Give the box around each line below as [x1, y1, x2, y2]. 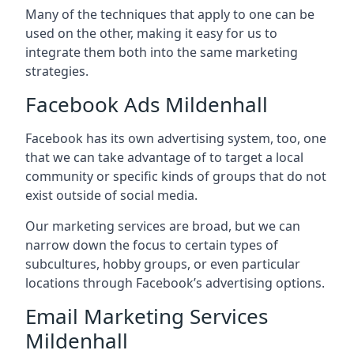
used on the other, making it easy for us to [25, 24, 277, 42]
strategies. [25, 62, 88, 80]
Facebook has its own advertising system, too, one [25, 130, 326, 147]
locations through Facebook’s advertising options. [25, 274, 325, 292]
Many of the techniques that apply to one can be [25, 6, 314, 23]
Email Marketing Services [25, 302, 268, 330]
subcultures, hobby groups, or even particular [25, 255, 300, 273]
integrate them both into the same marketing [25, 43, 298, 61]
